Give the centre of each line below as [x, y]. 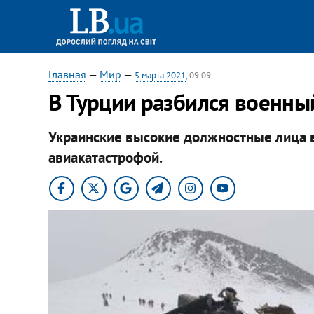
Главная [67, 74]
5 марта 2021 [160, 75]
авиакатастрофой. [105, 157]
